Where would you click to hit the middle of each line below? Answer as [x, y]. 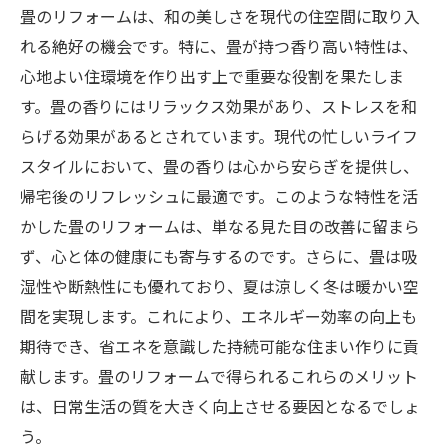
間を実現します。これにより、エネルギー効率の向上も [218, 316]
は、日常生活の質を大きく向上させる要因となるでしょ [220, 406]
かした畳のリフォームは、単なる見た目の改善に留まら [220, 226]
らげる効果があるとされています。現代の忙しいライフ [219, 136]
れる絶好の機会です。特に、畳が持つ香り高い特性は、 [219, 46]
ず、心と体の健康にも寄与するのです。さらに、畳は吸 [218, 256]
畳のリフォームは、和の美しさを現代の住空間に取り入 [220, 16]
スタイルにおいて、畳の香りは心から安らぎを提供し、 [219, 166]
